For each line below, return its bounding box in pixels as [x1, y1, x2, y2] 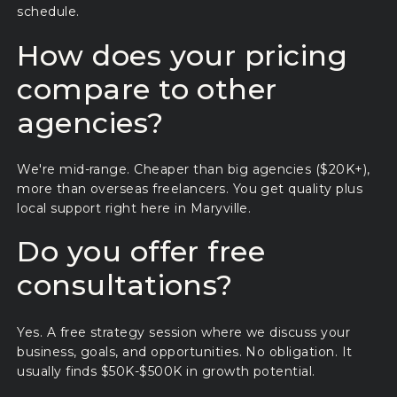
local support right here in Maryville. [17, 200, 252, 217]
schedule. [17, 4, 80, 20]
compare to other [17, 71, 277, 106]
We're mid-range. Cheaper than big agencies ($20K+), [17, 161, 370, 178]
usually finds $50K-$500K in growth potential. [17, 362, 315, 379]
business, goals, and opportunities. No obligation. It [17, 343, 353, 360]
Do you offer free [17, 234, 266, 269]
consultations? [17, 268, 233, 303]
